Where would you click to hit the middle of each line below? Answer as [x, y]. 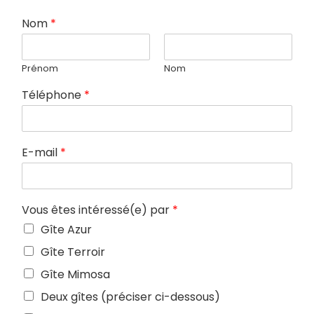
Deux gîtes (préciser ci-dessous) [130, 296]
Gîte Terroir [73, 252]
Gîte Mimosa [75, 274]
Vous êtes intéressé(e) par [97, 210]
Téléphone [53, 95]
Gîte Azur [66, 229]
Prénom [40, 68]
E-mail [41, 152]
